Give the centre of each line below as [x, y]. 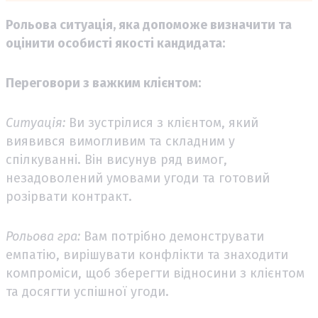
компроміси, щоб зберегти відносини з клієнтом [155, 273]
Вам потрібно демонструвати [172, 236]
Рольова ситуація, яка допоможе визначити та [149, 24]
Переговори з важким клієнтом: [103, 83]
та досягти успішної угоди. [87, 291]
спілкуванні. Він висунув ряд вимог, [116, 159]
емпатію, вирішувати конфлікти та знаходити [147, 254]
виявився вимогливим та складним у [120, 141]
